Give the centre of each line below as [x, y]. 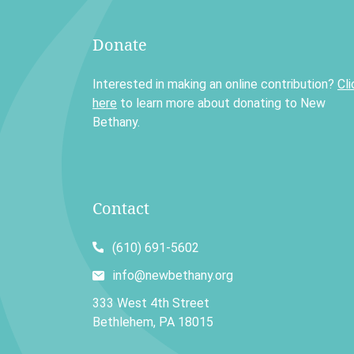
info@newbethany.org [173, 275]
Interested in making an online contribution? [215, 84]
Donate [120, 45]
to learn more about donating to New [221, 103]
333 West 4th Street [151, 303]
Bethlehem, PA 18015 [153, 322]
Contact [121, 208]
